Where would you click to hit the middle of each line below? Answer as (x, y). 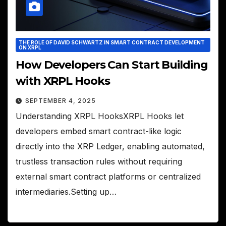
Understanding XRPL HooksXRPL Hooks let (100, 116)
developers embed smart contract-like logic (99, 131)
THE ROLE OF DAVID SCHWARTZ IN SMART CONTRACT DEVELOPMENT (112, 42)
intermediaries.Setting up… (66, 191)
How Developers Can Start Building (112, 65)
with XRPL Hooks (63, 81)
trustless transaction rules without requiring (99, 161)
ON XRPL (30, 47)
